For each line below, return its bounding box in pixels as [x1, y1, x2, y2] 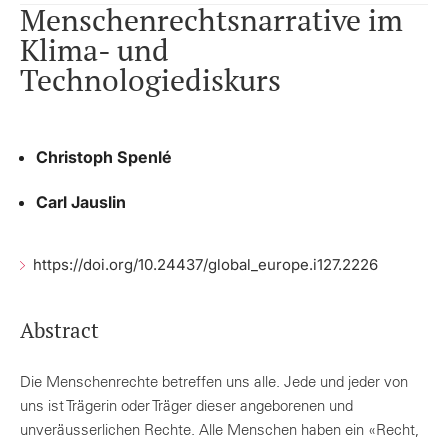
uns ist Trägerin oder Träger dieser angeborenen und [19, 395, 353, 415]
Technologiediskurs [19, 59, 281, 100]
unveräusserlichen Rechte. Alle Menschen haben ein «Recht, [19, 419, 419, 439]
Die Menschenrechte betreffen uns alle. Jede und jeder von [19, 371, 408, 391]
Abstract [19, 315, 99, 344]
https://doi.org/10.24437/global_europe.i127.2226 [28, 254, 378, 274]
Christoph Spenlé [36, 146, 173, 167]
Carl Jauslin [36, 191, 127, 212]
